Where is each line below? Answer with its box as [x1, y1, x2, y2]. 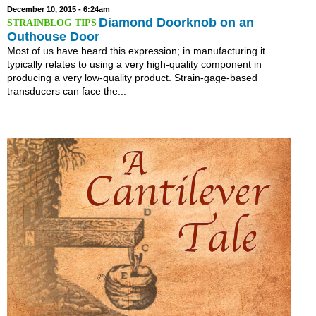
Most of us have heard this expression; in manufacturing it [7, 45, 265, 57]
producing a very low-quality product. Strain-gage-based [7, 72, 257, 84]
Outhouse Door [7, 30, 99, 44]
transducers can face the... [7, 85, 126, 97]
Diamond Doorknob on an [98, 16, 254, 30]
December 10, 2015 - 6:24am [7, 5, 110, 14]
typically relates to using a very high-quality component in [7, 59, 262, 71]
